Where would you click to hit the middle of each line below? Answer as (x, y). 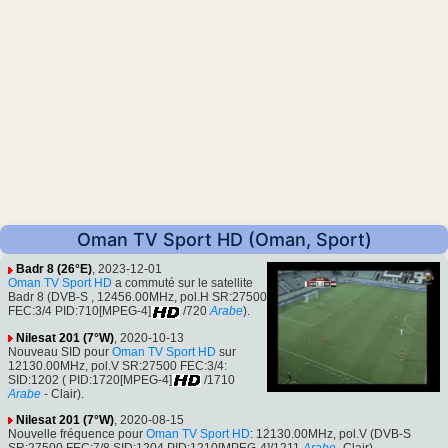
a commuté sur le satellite (182, 283)
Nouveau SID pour (60, 351)
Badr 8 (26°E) (54, 269)
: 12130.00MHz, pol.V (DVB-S (330, 433)
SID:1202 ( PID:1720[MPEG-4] (90, 379)
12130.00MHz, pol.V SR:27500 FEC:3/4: (117, 365)
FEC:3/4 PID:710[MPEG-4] (79, 311)
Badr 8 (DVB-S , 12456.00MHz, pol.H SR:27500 (137, 297)
